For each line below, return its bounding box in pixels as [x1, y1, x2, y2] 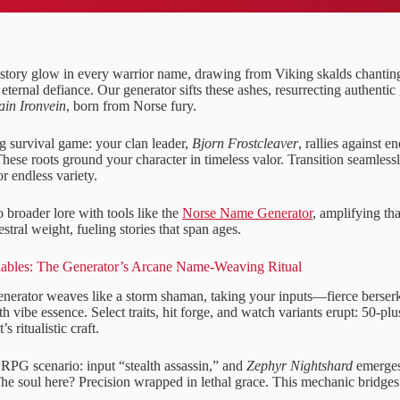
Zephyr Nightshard [246, 357, 353, 373]
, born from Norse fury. [66, 97, 196, 113]
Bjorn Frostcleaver [192, 135, 298, 151]
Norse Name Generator [182, 204, 312, 221]
